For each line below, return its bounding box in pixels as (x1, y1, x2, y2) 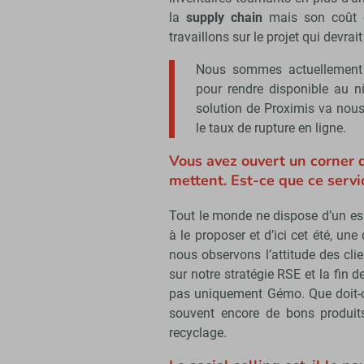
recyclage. (169, 325, 227, 341)
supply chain (186, 10, 263, 26)
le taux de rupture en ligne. (196, 120, 346, 136)
